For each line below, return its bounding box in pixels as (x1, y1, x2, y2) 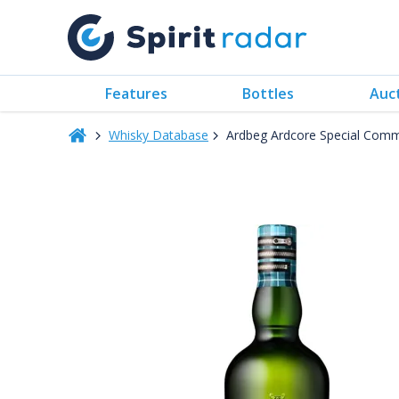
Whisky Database (109, 126, 208, 143)
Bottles (242, 83, 295, 103)
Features (105, 83, 168, 103)
